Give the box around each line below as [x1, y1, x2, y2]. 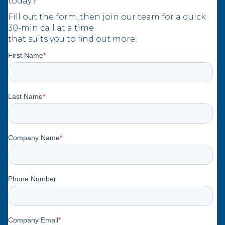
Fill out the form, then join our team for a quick [8, 12, 206, 22]
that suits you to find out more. [8, 34, 137, 44]
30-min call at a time [8, 23, 94, 33]
